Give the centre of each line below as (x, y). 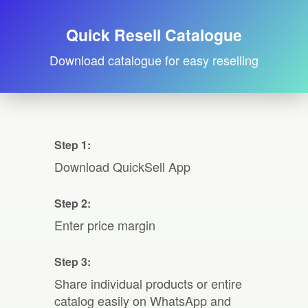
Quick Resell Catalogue (154, 35)
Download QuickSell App (122, 166)
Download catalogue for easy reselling (154, 60)
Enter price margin (105, 225)
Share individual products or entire (148, 283)
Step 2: (73, 203)
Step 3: (73, 262)
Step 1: (73, 145)
